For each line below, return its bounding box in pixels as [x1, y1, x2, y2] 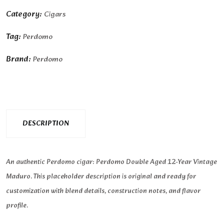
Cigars [44, 8, 65, 21]
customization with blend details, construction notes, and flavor [6, 185, 200, 197]
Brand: [6, 52, 33, 66]
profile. [6, 199, 28, 211]
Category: [6, 7, 44, 21]
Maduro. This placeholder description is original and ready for [6, 170, 196, 182]
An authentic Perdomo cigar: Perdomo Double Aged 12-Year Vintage [6, 156, 217, 168]
